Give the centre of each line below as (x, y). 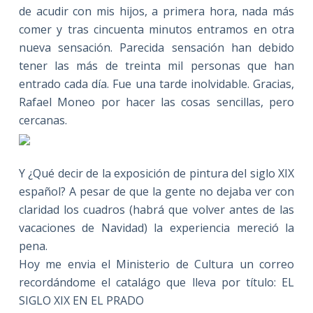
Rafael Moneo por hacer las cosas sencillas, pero (156, 102)
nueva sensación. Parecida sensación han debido (156, 47)
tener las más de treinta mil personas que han (156, 65)
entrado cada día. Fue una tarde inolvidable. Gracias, (156, 83)
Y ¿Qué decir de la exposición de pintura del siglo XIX (156, 173)
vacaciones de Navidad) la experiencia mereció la (156, 227)
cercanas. (43, 120)
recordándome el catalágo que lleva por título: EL (156, 282)
